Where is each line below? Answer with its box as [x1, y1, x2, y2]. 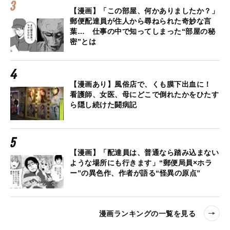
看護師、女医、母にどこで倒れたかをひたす [70, 90, 219, 99]
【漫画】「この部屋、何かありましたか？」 [70, 7, 219, 15]
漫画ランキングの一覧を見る [99, 209, 196, 218]
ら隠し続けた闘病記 [70, 101, 137, 109]
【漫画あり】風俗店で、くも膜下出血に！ [70, 80, 212, 89]
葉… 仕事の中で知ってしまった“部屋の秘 [70, 27, 215, 36]
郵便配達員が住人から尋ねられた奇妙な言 [70, 17, 212, 26]
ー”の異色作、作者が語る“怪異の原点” [70, 169, 201, 178]
